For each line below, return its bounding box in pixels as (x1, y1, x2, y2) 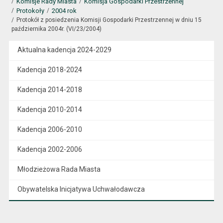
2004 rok (51, 7, 77, 14)
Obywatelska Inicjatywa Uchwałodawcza (17, 185, 145, 193)
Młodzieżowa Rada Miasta (17, 165, 101, 173)
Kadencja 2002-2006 (17, 145, 82, 153)
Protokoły (16, 7, 44, 14)
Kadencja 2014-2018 (17, 86, 82, 94)
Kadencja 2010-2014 (17, 106, 82, 113)
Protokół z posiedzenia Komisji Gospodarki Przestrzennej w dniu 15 (16, 16, 202, 23)
